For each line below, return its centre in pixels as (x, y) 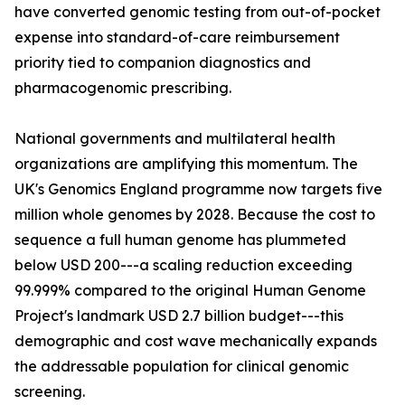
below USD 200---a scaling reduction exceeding (184, 265)
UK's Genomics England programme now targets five (198, 189)
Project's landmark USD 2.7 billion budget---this (179, 316)
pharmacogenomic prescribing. (123, 88)
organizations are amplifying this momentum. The (186, 164)
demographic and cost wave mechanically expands (196, 341)
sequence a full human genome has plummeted (180, 240)
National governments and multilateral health (175, 139)
